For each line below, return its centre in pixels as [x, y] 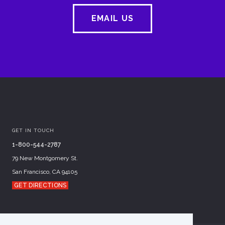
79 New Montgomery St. [45, 158]
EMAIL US [113, 18]
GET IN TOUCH [33, 130]
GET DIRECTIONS [40, 185]
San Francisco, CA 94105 [45, 172]
